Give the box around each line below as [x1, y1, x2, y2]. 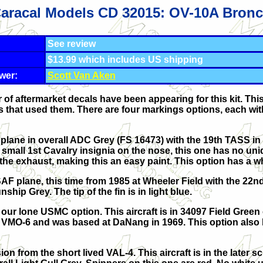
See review [47, 39, 96, 49]
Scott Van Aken [47, 70, 116, 80]
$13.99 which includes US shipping [47, 55, 203, 65]
